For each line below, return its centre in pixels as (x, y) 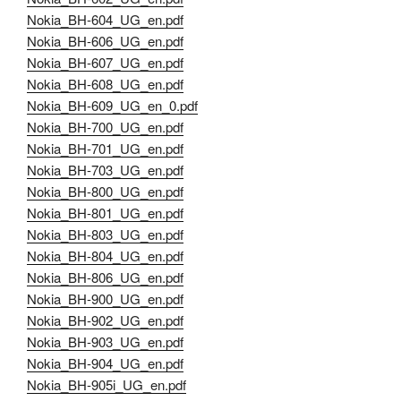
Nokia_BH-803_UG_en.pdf (105, 235)
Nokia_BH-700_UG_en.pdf (105, 127)
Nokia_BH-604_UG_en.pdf (105, 20)
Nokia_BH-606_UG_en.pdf (105, 41)
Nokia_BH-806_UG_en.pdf (105, 277)
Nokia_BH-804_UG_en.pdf (105, 256)
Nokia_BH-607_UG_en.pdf (105, 63)
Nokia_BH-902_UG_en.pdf (105, 320)
